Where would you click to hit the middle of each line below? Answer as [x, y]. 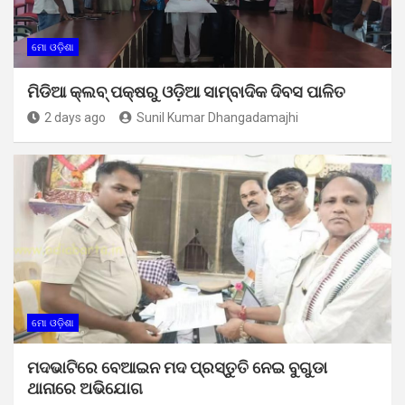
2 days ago [75, 118]
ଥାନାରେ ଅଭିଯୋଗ [85, 389]
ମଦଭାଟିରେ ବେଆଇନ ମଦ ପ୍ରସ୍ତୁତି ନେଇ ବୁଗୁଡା [177, 368]
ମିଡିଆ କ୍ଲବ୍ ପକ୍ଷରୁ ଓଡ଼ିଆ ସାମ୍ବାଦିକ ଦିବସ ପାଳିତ [186, 92]
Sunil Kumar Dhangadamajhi [217, 118]
